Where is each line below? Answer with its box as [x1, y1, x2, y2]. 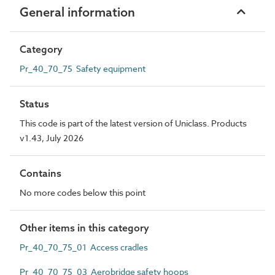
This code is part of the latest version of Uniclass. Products [20, 117, 247, 129]
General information [20, 4, 135, 20]
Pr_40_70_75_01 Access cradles [20, 241, 148, 253]
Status [20, 97, 49, 110]
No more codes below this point [20, 186, 145, 198]
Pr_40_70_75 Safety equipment [20, 62, 145, 74]
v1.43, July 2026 [20, 131, 83, 144]
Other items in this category [20, 221, 149, 234]
